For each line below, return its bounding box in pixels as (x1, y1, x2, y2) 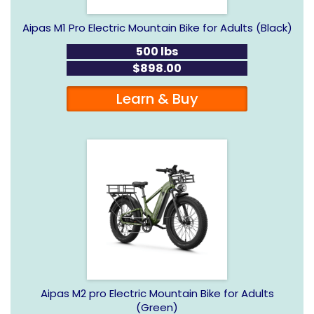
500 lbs (136, 43, 178, 60)
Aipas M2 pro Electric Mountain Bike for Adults (40, 285, 274, 301)
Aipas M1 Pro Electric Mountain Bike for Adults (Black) (22, 20, 292, 35)
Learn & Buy (116, 88, 198, 109)
